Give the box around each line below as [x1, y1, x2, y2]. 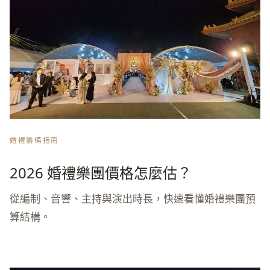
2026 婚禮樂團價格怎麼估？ [10, 163, 192, 183]
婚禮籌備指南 [10, 135, 59, 145]
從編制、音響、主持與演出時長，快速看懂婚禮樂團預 [10, 192, 256, 206]
